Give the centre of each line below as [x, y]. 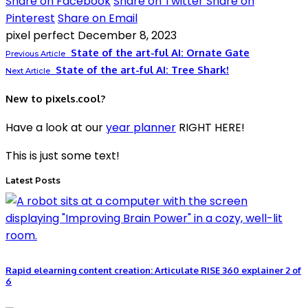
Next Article [28, 71]
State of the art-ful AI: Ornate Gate [160, 53]
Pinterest [30, 19]
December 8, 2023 [127, 36]
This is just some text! [63, 155]
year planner [141, 127]
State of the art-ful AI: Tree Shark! [142, 70]
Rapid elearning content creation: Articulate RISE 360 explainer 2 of [153, 271]
